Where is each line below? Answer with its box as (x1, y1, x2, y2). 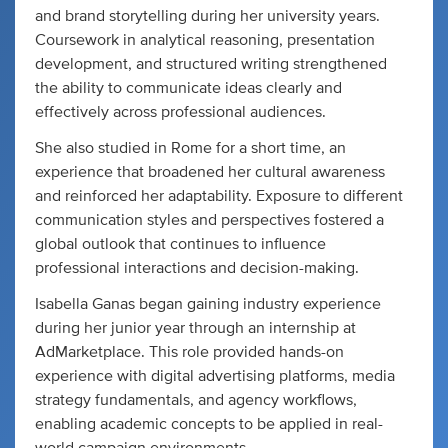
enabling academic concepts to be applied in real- (35, 416, 383, 432)
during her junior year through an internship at (35, 320, 356, 336)
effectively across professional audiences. (35, 104, 326, 120)
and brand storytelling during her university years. (35, 8, 380, 24)
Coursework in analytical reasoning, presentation (35, 32, 375, 48)
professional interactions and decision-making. (35, 260, 359, 276)
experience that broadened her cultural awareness (35, 164, 385, 180)
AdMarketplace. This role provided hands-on (35, 344, 344, 360)
